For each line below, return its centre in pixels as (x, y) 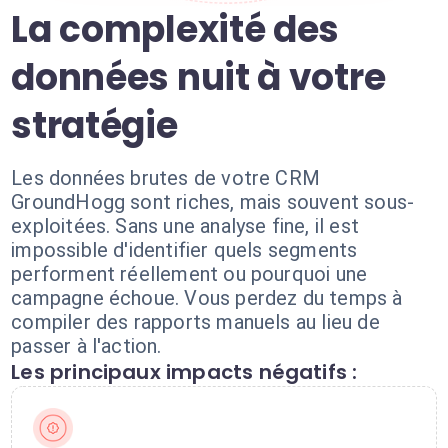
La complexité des (175, 29)
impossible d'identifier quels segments (184, 250)
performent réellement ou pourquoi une (189, 274)
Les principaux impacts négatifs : (184, 372)
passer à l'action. (86, 346)
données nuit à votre (198, 77)
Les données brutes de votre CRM (166, 178)
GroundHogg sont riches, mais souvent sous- (213, 202)
